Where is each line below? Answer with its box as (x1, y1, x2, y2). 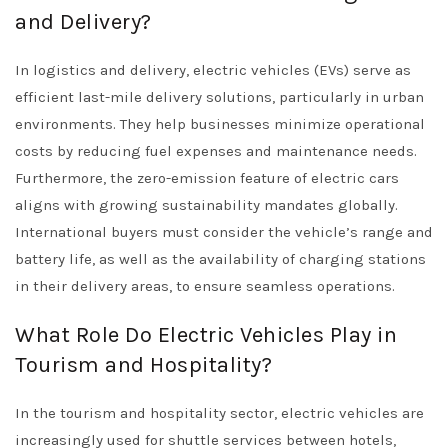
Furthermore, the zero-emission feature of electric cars (15, 169, 399, 187)
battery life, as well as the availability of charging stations (15, 250, 426, 268)
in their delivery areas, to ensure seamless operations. (15, 277, 395, 295)
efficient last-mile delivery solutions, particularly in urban (15, 88, 424, 106)
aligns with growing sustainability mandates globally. (15, 196, 398, 214)
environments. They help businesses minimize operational (15, 115, 425, 133)
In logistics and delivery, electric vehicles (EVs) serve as (15, 61, 411, 79)
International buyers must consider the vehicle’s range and (15, 223, 433, 241)
